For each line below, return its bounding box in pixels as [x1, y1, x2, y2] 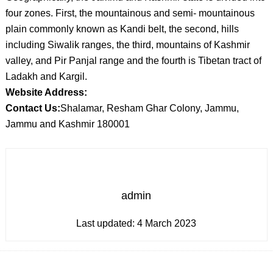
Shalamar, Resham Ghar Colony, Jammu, [60, 103, 239, 113]
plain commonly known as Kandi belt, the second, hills [5, 24, 239, 34]
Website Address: [5, 87, 87, 97]
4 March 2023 [137, 218, 197, 229]
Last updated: [76, 218, 138, 229]
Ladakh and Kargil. [5, 71, 87, 82]
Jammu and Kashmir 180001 [5, 119, 130, 129]
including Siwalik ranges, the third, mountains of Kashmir [5, 40, 250, 50]
